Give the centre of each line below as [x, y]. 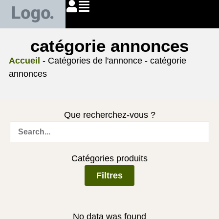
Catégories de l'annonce [95, 61]
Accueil [24, 61]
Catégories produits [109, 159]
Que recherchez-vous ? [109, 115]
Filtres [109, 176]
